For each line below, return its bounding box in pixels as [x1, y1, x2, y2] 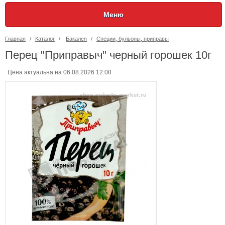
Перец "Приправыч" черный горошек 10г [5, 49, 211, 61]
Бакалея [66, 36, 87, 42]
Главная [5, 36, 26, 42]
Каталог [35, 36, 55, 42]
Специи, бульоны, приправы [96, 36, 169, 42]
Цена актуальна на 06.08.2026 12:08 [8, 69, 111, 76]
